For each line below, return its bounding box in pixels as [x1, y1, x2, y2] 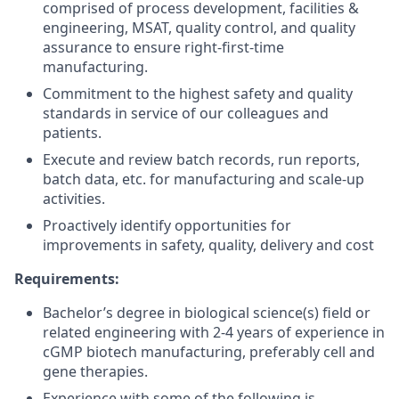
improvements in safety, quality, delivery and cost [43, 235, 374, 255]
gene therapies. [43, 362, 148, 381]
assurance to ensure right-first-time [43, 37, 284, 57]
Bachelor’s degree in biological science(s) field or [43, 303, 370, 322]
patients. [43, 123, 102, 142]
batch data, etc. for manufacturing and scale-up [43, 169, 364, 189]
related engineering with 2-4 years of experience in [43, 322, 385, 342]
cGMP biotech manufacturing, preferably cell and [43, 342, 375, 362]
